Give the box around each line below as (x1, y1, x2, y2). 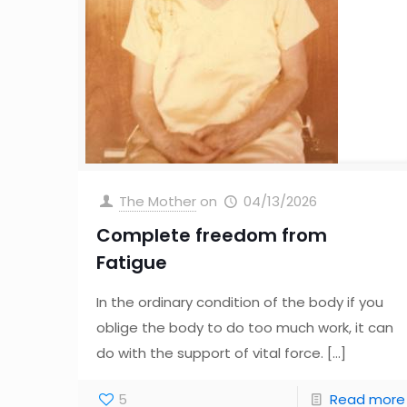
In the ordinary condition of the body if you (96, 292, 384, 312)
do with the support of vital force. (96, 342, 324, 362)
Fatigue (96, 249, 168, 275)
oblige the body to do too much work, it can (96, 317, 394, 337)
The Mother (119, 191, 197, 211)
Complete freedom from (96, 222, 328, 248)
